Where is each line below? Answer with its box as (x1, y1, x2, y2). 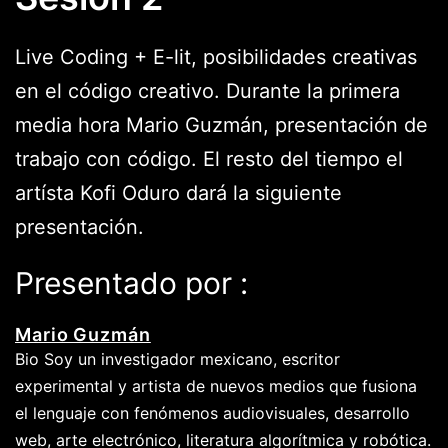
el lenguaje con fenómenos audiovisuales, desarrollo (15, 403, 410, 424)
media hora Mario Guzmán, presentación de (15, 113, 428, 138)
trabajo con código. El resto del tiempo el (15, 147, 403, 172)
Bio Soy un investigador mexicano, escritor (15, 349, 340, 370)
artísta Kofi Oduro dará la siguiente (15, 181, 342, 206)
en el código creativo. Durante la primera (15, 79, 400, 104)
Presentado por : (15, 265, 248, 302)
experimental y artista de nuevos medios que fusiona (15, 376, 417, 397)
